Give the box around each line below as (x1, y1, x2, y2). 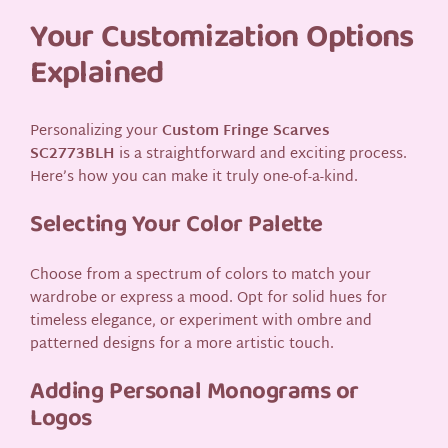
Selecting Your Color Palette (30, 205, 323, 248)
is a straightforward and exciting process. (115, 141, 408, 169)
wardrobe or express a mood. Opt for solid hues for (30, 285, 388, 313)
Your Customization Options (30, 10, 414, 68)
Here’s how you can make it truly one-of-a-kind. (30, 164, 359, 192)
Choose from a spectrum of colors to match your (30, 262, 372, 290)
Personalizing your (30, 118, 163, 146)
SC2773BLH (30, 141, 116, 169)
